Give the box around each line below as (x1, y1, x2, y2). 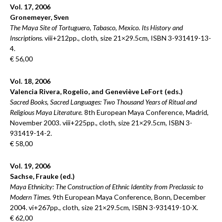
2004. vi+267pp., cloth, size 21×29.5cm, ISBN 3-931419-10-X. (10, 203, 198, 212)
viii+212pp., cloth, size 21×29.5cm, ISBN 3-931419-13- (43, 34, 211, 42)
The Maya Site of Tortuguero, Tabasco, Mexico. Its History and (10, 23, 183, 32)
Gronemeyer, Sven (10, 13, 69, 21)
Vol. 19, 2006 (10, 162, 51, 170)
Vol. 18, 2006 (10, 77, 51, 85)
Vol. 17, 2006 (10, 2, 51, 11)
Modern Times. (10, 193, 51, 201)
